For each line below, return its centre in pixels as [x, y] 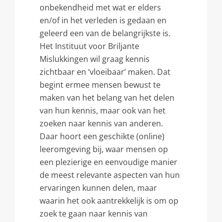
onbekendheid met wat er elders [100, 7]
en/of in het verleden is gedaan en [103, 20]
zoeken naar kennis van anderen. [101, 123]
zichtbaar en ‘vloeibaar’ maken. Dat [105, 72]
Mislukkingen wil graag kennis [95, 59]
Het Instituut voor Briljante [89, 46]
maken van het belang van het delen [107, 98]
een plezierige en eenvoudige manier [109, 162]
